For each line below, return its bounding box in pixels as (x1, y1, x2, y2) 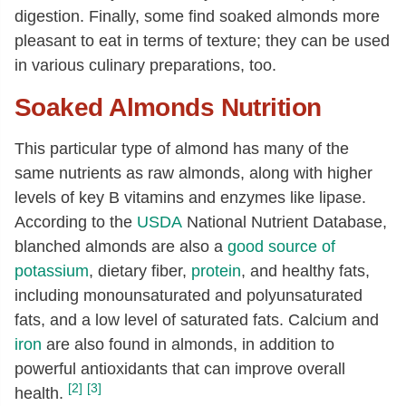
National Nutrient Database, (182, 213, 387, 231)
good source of (227, 237, 335, 256)
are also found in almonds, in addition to (42, 335, 334, 353)
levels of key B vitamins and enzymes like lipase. (14, 188, 366, 207)
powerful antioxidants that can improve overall (14, 360, 345, 378)
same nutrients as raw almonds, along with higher (14, 164, 372, 182)
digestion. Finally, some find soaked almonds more (14, 7, 380, 25)
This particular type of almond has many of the (14, 140, 349, 158)
